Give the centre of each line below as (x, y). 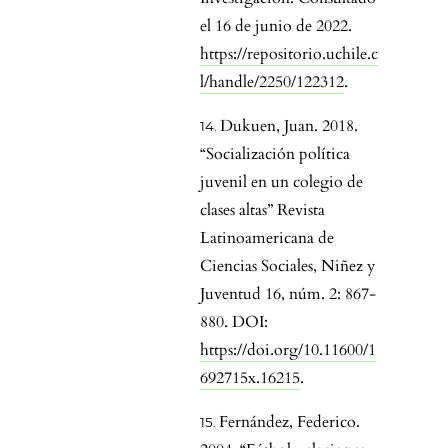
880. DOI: (234, 322)
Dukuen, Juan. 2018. (289, 126)
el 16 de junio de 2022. (276, 26)
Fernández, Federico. (289, 422)
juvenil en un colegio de (281, 182)
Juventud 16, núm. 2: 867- (288, 294)
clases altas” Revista (262, 210)
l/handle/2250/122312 (272, 82)
